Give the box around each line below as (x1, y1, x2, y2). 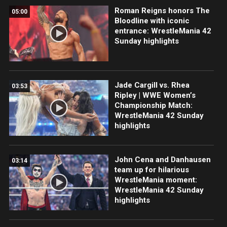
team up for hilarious (114, 165, 189, 174)
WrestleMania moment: (114, 175, 197, 184)
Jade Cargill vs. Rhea (114, 80, 190, 90)
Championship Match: (114, 100, 193, 110)
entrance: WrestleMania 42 (114, 26, 211, 35)
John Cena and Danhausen (114, 155, 211, 164)
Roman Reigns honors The (114, 6, 210, 15)
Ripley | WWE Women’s (114, 90, 196, 100)
